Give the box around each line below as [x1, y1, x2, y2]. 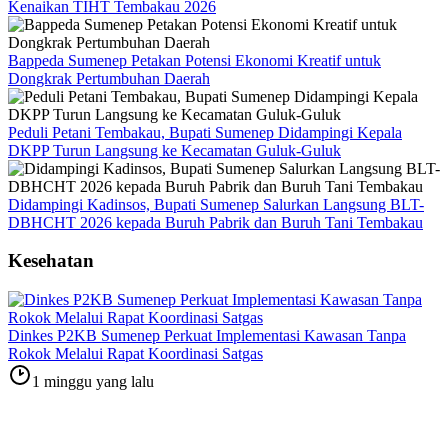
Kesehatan [8, 250, 94, 272]
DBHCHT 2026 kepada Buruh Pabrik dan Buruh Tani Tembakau [8, 213, 423, 231]
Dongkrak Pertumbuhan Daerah [8, 69, 210, 87]
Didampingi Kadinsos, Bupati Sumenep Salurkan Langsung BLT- [8, 195, 424, 213]
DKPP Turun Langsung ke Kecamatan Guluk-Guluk [8, 141, 341, 159]
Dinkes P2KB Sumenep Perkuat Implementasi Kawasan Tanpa [8, 326, 406, 344]
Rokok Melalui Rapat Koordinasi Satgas [8, 344, 263, 362]
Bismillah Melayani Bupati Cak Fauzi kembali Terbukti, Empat [8, 426, 406, 444]
